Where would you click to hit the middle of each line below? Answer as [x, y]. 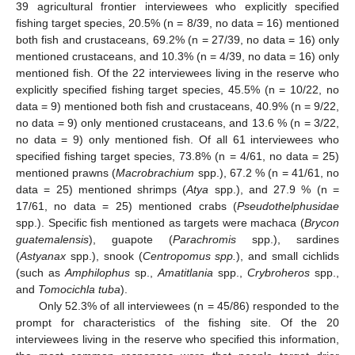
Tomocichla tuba [79, 289]
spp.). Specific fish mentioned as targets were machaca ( [160, 222]
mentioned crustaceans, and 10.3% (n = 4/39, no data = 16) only [177, 56]
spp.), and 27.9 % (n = [274, 189]
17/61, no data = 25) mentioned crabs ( [126, 206]
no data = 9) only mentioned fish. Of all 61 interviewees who [177, 139]
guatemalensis [52, 239]
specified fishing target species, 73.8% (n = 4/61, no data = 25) [177, 156]
